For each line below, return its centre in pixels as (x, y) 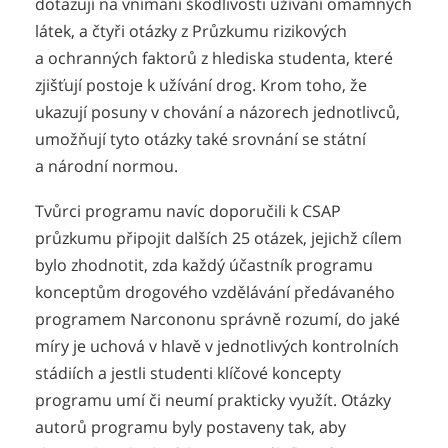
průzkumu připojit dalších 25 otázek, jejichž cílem (218, 237)
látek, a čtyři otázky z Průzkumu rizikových (191, 31)
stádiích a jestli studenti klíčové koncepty (188, 372)
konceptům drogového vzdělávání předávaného (215, 291)
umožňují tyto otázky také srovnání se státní (200, 139)
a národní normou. (106, 166)
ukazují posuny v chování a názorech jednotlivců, (217, 112)
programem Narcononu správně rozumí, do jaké (217, 318)
